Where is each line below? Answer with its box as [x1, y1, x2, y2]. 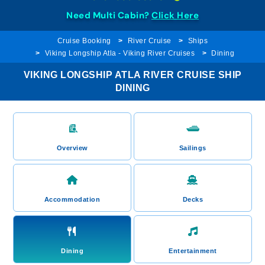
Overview [56, 144, 88, 151]
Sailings [179, 144, 206, 151]
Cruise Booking [57, 37, 111, 45]
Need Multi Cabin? [66, 9, 151, 21]
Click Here [151, 9, 199, 21]
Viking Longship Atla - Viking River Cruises [44, 49, 195, 57]
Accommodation [44, 196, 101, 203]
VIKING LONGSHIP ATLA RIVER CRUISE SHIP [23, 70, 242, 80]
